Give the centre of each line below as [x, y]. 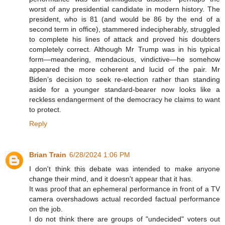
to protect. [45, 110]
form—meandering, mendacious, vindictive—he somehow [125, 60]
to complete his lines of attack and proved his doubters [125, 39]
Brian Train [48, 155]
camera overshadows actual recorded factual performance [125, 199]
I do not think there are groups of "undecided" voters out [125, 219]
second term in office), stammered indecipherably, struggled [125, 29]
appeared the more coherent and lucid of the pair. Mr [125, 70]
